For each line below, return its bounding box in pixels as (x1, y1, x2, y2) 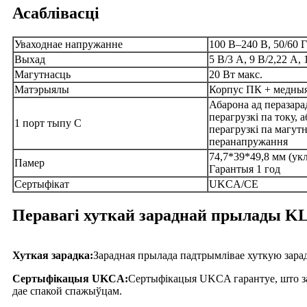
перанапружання (209, 135, 288, 147)
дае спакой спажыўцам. (12, 284, 122, 297)
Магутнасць (14, 68, 71, 80)
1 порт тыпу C (14, 116, 82, 129)
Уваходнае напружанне (14, 38, 123, 50)
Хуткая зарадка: (12, 249, 93, 261)
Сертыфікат (14, 177, 69, 190)
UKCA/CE (209, 177, 258, 190)
